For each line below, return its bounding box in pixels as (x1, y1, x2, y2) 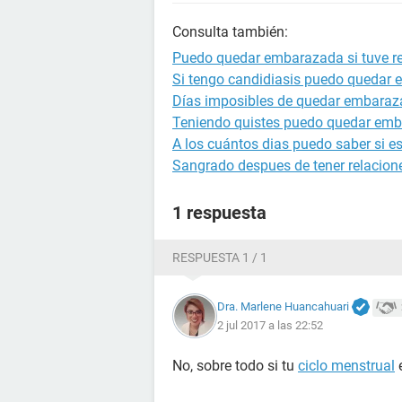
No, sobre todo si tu (172, 357, 298, 374)
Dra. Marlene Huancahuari (217, 299, 349, 313)
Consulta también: (172, 23, 288, 40)
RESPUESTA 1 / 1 (172, 250, 267, 265)
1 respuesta (172, 202, 267, 223)
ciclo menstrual (298, 357, 395, 374)
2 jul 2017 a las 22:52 (217, 319, 323, 333)
